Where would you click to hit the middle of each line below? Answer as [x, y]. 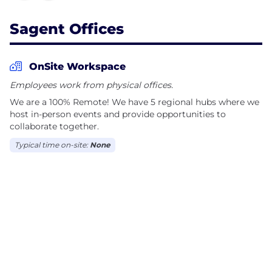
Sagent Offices [67, 29]
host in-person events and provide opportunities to [118, 114]
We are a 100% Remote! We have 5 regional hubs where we [134, 102]
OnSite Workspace [77, 66]
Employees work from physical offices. [91, 85]
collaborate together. [54, 126]
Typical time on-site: [52, 144]
